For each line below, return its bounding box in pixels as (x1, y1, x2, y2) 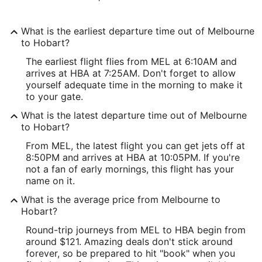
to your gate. (26, 91, 83, 102)
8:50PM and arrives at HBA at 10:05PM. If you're (26, 151, 240, 163)
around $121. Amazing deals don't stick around (26, 236, 233, 247)
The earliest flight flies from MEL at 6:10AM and (26, 56, 237, 67)
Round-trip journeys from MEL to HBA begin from (26, 224, 246, 236)
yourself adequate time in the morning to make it (26, 79, 243, 91)
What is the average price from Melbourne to (21, 194, 220, 205)
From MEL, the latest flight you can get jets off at (26, 140, 245, 151)
